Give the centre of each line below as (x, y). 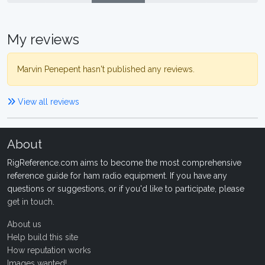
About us (24, 224)
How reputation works (49, 250)
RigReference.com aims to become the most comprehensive (124, 163)
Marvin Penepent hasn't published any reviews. (106, 69)
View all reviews (47, 102)
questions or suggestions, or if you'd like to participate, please (126, 189)
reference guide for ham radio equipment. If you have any (117, 176)
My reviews (43, 39)
